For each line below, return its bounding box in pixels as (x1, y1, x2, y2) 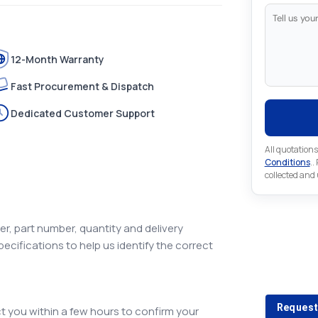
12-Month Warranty (10, 52, 104, 66)
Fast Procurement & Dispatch (10, 79, 154, 93)
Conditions (264, 156, 310, 168)
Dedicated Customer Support (10, 106, 155, 120)
